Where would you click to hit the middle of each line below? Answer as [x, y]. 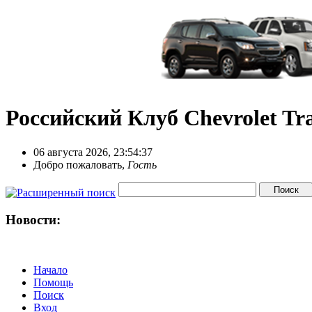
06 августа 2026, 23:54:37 [93, 152]
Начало [50, 270]
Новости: [33, 219]
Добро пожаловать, [80, 164]
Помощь [53, 283]
